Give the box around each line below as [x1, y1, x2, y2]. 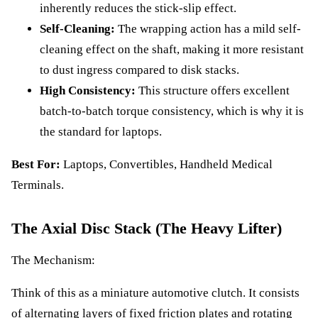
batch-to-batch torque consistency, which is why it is [40, 104, 304, 119]
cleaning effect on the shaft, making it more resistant [40, 43, 304, 57]
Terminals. [11, 177, 64, 192]
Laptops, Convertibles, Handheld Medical [60, 157, 273, 171]
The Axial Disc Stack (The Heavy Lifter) [11, 219, 282, 237]
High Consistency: [40, 84, 136, 98]
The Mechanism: [11, 253, 95, 268]
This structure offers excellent [136, 84, 290, 98]
